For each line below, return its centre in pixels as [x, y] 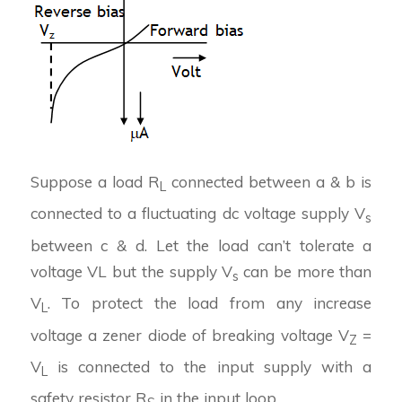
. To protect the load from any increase [210, 303]
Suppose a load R [95, 181]
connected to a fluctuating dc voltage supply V [198, 214]
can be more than [308, 271]
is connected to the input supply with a [210, 367]
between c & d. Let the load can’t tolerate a [201, 245]
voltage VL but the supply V [131, 271]
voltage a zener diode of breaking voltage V [190, 335]
